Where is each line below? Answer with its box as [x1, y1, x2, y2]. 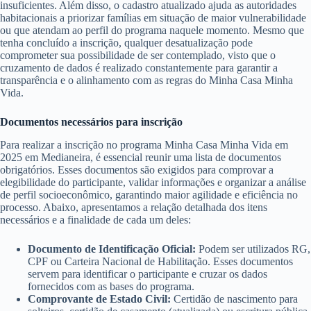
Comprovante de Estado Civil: [28, 292, 171, 305]
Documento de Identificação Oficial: [28, 242, 196, 255]
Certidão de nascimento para [171, 292, 298, 305]
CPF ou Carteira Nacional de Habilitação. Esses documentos [28, 255, 293, 267]
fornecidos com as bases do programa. [28, 280, 194, 292]
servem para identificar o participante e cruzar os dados [28, 267, 267, 280]
